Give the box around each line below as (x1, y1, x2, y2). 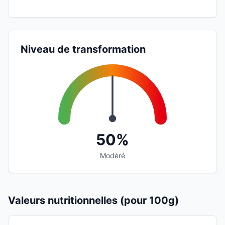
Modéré (100, 151, 125, 160)
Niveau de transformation (21, 43, 146, 55)
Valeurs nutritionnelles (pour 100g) (8, 194, 179, 206)
